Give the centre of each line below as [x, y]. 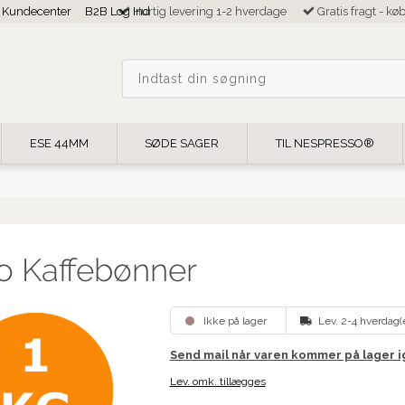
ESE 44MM [59, 144]
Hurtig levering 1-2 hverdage [209, 11]
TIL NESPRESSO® [325, 144]
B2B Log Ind [117, 11]
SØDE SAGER [182, 144]
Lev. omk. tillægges [217, 382]
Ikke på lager [236, 321]
